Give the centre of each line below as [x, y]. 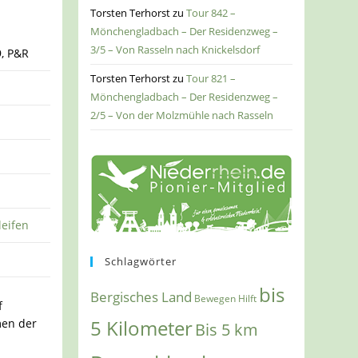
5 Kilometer [142, 329]
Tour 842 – [211, 13]
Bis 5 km [227, 330]
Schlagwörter [141, 262]
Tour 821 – [211, 79]
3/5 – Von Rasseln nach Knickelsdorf [175, 50]
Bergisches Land [141, 297]
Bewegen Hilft [226, 299]
